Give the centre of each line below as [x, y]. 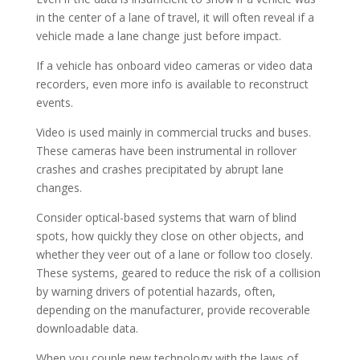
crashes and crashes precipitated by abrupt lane [160, 169]
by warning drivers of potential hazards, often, [155, 291]
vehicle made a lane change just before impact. [158, 36]
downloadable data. [87, 328]
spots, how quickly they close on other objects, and [170, 236]
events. [54, 102]
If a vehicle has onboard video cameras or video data [174, 65]
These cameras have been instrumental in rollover [166, 151]
